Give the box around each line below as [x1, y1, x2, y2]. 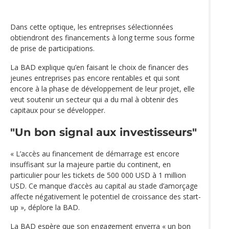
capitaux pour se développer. [10, 105, 105, 115]
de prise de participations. [10, 43, 95, 53]
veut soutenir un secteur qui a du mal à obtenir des [10, 94, 178, 104]
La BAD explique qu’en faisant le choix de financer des [10, 62, 189, 72]
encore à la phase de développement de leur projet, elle [10, 83, 195, 94]
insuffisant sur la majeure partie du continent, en [10, 159, 171, 170]
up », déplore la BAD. [10, 202, 80, 213]
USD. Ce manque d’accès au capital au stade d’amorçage [10, 181, 198, 191]
